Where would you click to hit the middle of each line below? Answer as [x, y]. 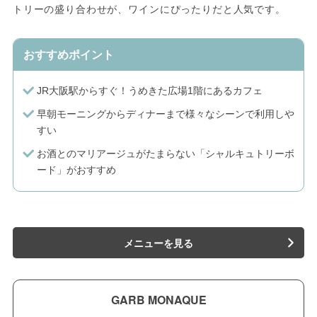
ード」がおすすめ [76, 170]
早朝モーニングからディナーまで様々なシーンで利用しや [165, 114]
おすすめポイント [68, 55]
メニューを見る [158, 243]
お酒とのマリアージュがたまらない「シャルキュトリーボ [165, 154]
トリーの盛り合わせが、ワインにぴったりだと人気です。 [149, 9]
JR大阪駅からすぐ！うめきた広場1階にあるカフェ [149, 91]
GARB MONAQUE [158, 300]
